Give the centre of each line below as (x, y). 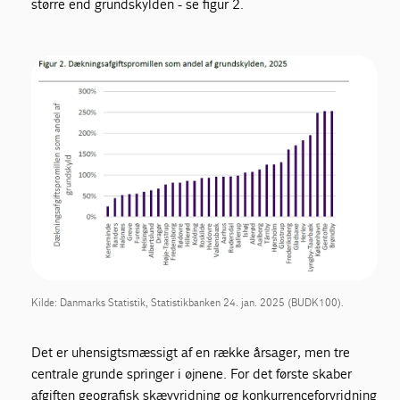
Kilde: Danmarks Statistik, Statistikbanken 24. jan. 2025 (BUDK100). (188, 303)
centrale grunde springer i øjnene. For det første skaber (192, 374)
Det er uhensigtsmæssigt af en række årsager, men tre (191, 353)
